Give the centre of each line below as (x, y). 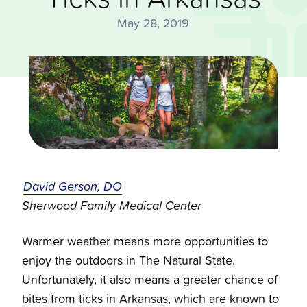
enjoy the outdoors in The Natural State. (128, 260)
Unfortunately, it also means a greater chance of (150, 280)
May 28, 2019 (153, 23)
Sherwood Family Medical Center (112, 206)
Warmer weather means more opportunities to (145, 241)
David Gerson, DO (73, 186)
